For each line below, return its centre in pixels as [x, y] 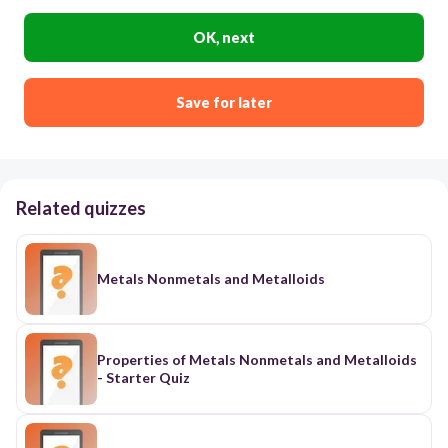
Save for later [224, 102]
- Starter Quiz [143, 377]
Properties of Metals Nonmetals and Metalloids [257, 359]
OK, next [224, 37]
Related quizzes [81, 207]
